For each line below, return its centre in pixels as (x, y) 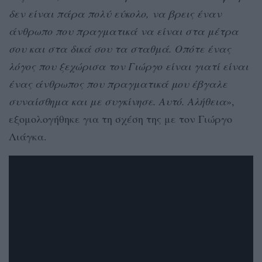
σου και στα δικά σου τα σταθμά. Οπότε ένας (120, 48)
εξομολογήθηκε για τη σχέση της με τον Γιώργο (120, 118)
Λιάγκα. (28, 136)
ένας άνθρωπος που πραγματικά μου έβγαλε (118, 83)
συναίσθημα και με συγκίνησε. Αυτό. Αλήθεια (118, 101)
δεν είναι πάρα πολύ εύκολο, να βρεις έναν (115, 13)
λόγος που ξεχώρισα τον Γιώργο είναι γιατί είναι (129, 66)
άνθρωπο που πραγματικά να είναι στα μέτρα (124, 31)
